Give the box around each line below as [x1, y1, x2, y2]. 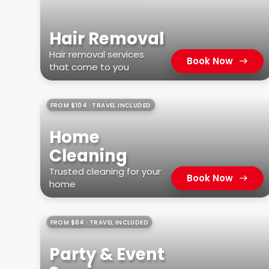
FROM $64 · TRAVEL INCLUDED [50, 217, 149, 227]
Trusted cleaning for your [49, 165, 162, 178]
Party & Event [49, 242, 165, 266]
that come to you [49, 60, 130, 73]
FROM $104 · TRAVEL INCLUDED [50, 100, 151, 110]
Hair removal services [49, 47, 145, 61]
